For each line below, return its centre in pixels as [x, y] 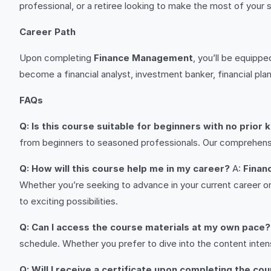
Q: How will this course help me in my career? [125, 168]
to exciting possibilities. [69, 201]
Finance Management [143, 58]
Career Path [47, 32]
